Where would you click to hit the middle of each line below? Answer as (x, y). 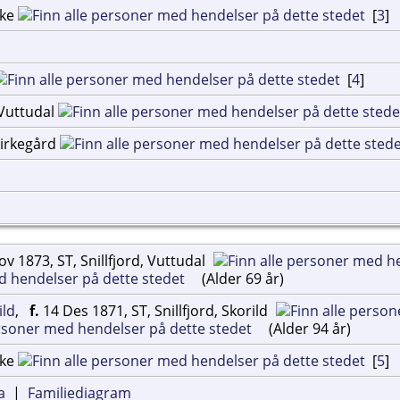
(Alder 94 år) (308, 328)
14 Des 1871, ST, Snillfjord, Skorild (155, 310)
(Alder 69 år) (241, 278)
